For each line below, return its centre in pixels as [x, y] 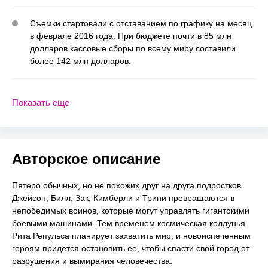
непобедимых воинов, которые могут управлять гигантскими [131, 210]
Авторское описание [86, 159]
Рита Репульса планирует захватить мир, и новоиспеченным [131, 235]
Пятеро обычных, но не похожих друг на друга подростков [127, 185]
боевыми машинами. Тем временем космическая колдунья [129, 223]
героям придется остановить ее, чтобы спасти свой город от [131, 248]
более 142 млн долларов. [80, 61]
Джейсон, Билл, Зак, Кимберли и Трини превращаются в [123, 198]
